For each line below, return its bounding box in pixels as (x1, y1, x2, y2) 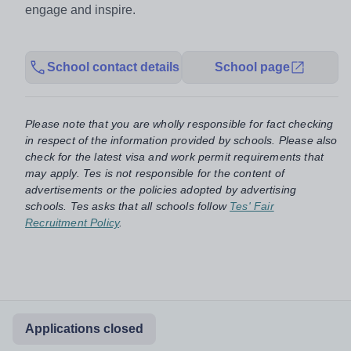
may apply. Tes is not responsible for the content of (25, 166, 284, 179)
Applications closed (25, 321, 143, 335)
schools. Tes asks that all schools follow (25, 199, 226, 212)
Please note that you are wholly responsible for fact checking (25, 117, 334, 130)
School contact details (46, 60, 179, 74)
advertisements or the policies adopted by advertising (25, 183, 297, 196)
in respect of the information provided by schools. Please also (25, 133, 338, 147)
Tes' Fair (230, 199, 274, 212)
